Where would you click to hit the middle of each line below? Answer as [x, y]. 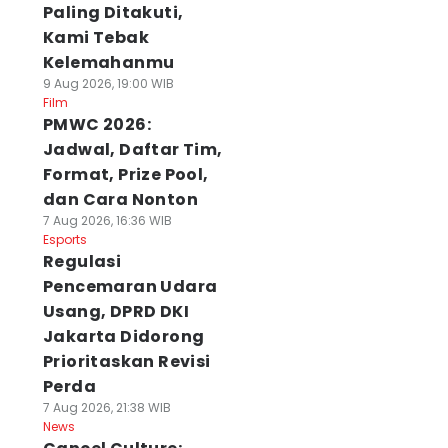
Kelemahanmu [108, 62]
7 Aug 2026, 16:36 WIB [107, 220]
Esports [64, 239]
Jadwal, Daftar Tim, [132, 149]
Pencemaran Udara [130, 286]
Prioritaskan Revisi [126, 361]
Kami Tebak [95, 37]
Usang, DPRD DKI [115, 311]
